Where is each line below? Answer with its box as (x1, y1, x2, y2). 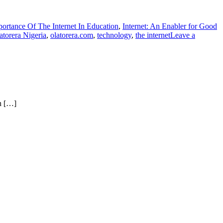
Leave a (170, 31, 195, 39)
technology (97, 31, 131, 39)
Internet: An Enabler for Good (122, 22, 217, 30)
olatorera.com (50, 31, 93, 39)
